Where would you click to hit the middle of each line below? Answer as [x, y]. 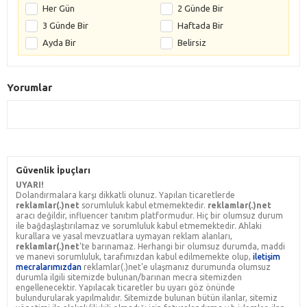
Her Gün [59, 8]
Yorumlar [29, 87]
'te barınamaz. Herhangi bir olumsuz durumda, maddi [182, 246]
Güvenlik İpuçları [53, 170]
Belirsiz [192, 42]
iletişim [267, 256]
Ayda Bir [59, 42]
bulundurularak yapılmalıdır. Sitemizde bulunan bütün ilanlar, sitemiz [147, 297]
